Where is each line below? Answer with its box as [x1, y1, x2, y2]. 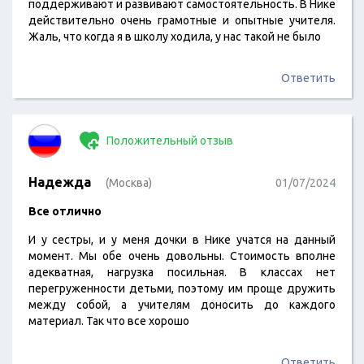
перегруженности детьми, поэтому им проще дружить [28, 282, 336, 295]
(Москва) [106, 176, 152, 189]
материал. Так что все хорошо [28, 314, 189, 327]
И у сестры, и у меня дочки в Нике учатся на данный [28, 233, 336, 246]
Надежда [28, 175, 91, 189]
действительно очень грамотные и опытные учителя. [28, 14, 336, 27]
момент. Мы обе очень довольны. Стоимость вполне [28, 249, 336, 262]
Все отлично [28, 205, 102, 218]
